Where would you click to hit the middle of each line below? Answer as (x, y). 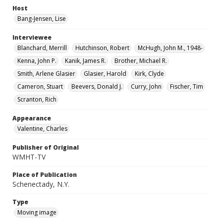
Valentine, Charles (42, 129)
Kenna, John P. (37, 61)
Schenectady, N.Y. (41, 184)
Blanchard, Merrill (42, 48)
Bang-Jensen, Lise (42, 19)
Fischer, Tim (187, 87)
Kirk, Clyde (149, 74)
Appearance (32, 118)
